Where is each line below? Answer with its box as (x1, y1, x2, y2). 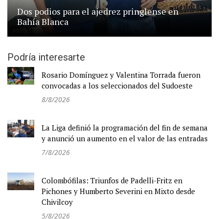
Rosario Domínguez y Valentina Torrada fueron (42, 69, 200, 80)
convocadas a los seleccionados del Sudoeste (42, 80, 193, 90)
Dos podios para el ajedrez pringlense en (17, 5, 178, 17)
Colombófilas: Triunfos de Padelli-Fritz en (42, 175, 182, 185)
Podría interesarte (7, 51, 85, 63)
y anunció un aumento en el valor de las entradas (42, 133, 208, 143)
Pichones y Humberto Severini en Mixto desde (42, 186, 195, 196)
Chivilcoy (42, 197, 73, 207)
